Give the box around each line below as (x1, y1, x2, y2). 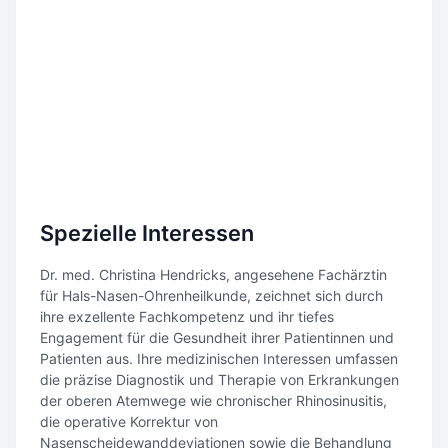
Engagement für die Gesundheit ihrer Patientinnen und (40, 329, 394, 346)
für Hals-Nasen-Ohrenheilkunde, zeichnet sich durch (40, 287, 383, 304)
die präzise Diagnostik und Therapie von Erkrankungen (40, 371, 399, 388)
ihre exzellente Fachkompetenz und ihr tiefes (40, 308, 334, 325)
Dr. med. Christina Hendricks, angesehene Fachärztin (40, 266, 387, 283)
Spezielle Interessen (40, 220, 254, 246)
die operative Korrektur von (40, 413, 218, 430)
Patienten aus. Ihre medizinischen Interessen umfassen (40, 350, 398, 367)
